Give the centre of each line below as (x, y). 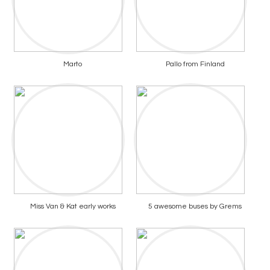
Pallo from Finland (195, 64)
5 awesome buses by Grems (195, 206)
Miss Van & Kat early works (73, 206)
